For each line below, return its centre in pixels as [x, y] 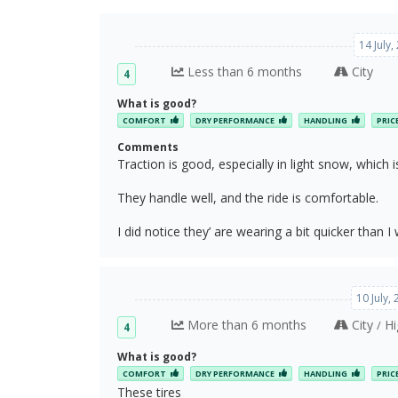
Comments [148, 147]
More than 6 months [245, 324]
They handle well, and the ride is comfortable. [248, 197]
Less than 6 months [243, 71]
